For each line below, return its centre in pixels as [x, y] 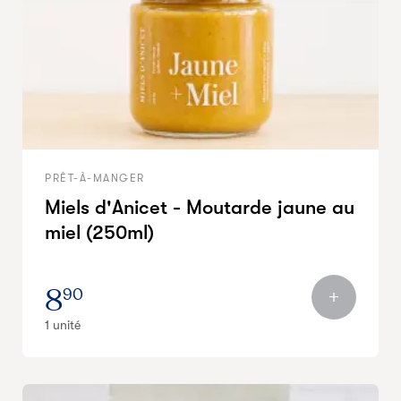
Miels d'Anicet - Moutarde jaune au [200, 207]
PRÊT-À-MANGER [95, 178]
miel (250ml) [99, 232]
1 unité [63, 325]
